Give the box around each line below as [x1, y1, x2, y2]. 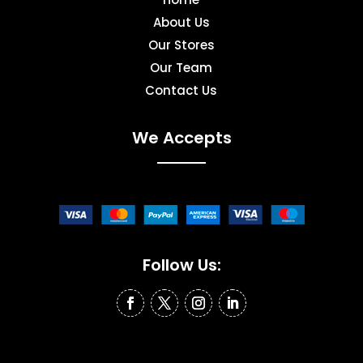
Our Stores [147, 36, 215, 54]
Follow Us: [142, 254, 221, 277]
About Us [152, 14, 210, 32]
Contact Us [145, 82, 218, 100]
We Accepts [131, 126, 232, 150]
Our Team [150, 59, 213, 77]
